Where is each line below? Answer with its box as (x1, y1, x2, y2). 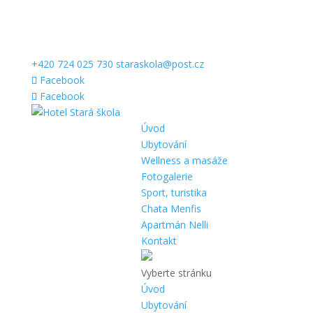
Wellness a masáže (140, 154, 228, 167)
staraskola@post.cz (115, 57, 204, 71)
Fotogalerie (140, 170, 193, 183)
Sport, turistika (140, 186, 207, 199)
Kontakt (140, 234, 177, 247)
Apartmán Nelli (140, 218, 208, 231)
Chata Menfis (140, 202, 201, 215)
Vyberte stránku (140, 266, 212, 279)
